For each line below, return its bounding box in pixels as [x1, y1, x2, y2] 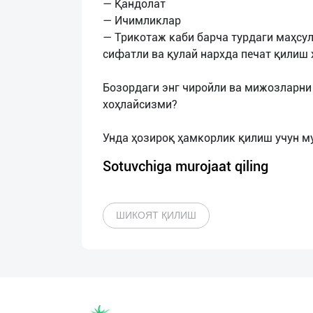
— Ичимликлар [103, 14, 181, 27]
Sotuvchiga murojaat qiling [103, 158, 268, 175]
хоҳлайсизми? [103, 98, 177, 111]
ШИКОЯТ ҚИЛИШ [116, 210, 196, 221]
